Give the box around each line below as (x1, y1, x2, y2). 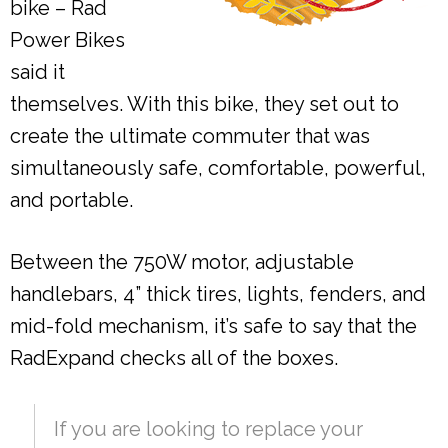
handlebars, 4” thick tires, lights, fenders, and (10, 281, 426, 306)
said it (10, 59, 65, 84)
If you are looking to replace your (54, 416, 363, 441)
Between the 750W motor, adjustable (10, 249, 354, 274)
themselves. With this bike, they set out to (10, 91, 399, 116)
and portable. (10, 187, 133, 212)
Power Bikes (10, 27, 125, 52)
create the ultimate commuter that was (10, 123, 370, 148)
